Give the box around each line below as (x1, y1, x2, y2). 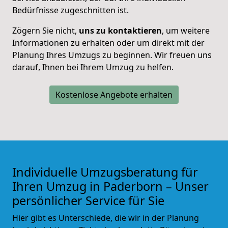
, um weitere (162, 24, 210, 36)
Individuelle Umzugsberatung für (12, 163, 198, 180)
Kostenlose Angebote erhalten (55, 89, 173, 100)
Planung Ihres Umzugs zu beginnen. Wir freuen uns (12, 49, 212, 61)
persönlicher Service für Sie (12, 192, 164, 209)
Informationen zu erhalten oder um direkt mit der (12, 37, 205, 48)
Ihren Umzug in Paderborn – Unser (12, 178, 209, 194)
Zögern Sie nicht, (12, 24, 79, 36)
